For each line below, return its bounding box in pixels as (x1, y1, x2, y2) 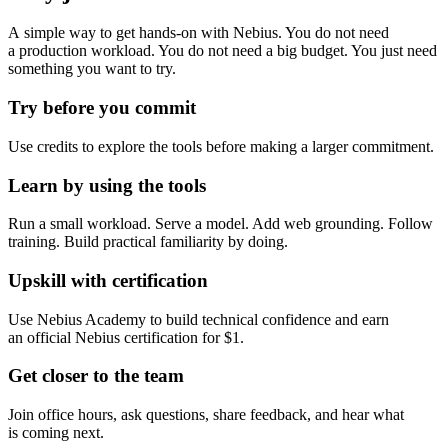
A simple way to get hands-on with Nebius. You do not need (8, 24, 389, 42)
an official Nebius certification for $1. (8, 328, 244, 346)
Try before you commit (8, 97, 196, 119)
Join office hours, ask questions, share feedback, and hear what (8, 406, 404, 424)
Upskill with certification (8, 270, 208, 291)
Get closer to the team (8, 365, 184, 387)
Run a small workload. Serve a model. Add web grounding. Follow (8, 215, 433, 233)
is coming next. (8, 424, 104, 442)
